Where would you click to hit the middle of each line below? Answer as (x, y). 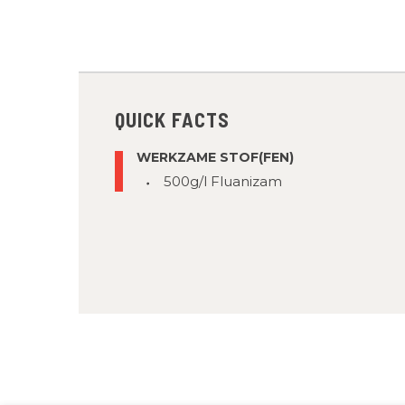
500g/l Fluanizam (223, 181)
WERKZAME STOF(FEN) (215, 157)
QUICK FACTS (173, 119)
